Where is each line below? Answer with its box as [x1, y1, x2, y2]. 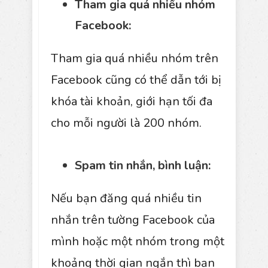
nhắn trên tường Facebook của [51, 211, 215, 228]
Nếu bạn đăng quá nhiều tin [51, 190, 202, 206]
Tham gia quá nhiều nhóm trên [51, 50, 218, 66]
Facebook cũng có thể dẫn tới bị [51, 71, 221, 88]
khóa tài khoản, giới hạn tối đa [51, 93, 212, 109]
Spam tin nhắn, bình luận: [75, 157, 211, 173]
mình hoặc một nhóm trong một [51, 233, 224, 249]
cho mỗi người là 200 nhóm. [51, 114, 202, 131]
